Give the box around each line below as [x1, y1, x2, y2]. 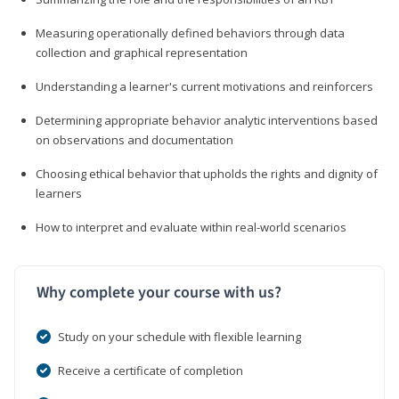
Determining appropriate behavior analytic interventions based [36, 111, 378, 128]
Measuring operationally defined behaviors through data [36, 24, 345, 41]
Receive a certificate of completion [58, 362, 243, 379]
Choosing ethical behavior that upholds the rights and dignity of [36, 165, 378, 182]
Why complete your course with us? [37, 281, 281, 304]
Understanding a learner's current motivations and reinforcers [36, 77, 373, 94]
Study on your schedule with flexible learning [58, 328, 301, 345]
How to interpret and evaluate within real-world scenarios [36, 218, 346, 235]
